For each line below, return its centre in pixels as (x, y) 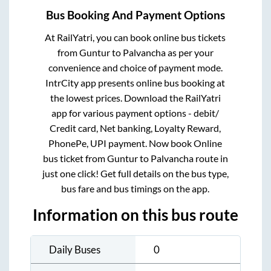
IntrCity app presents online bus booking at (135, 82)
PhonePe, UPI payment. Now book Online (135, 143)
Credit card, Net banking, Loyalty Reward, (135, 128)
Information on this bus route (135, 214)
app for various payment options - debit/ (135, 113)
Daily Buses (75, 249)
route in (211, 158)
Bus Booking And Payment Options (135, 15)
